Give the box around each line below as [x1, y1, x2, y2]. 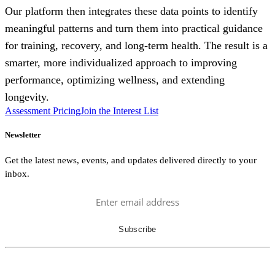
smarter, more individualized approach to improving [5, 56, 237, 69]
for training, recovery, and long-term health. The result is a [5, 39, 268, 52]
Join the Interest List [80, 106, 158, 116]
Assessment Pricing [5, 106, 80, 116]
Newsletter [5, 130, 41, 140]
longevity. [5, 91, 49, 103]
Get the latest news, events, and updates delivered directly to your [5, 155, 257, 166]
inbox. [5, 169, 29, 179]
